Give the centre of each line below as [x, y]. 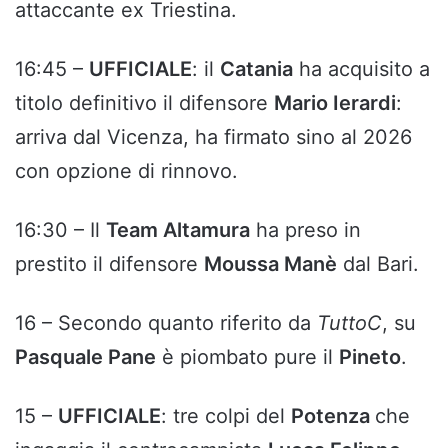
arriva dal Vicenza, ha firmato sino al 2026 [213, 137]
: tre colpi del [226, 416]
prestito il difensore [109, 264]
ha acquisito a [361, 69]
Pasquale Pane [85, 357]
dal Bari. [378, 264]
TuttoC [349, 323]
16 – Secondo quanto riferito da [166, 323]
